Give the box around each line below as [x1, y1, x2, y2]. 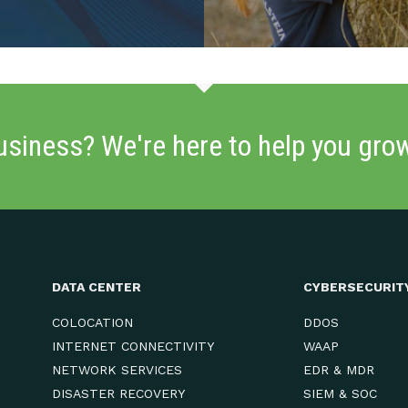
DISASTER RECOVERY [51, 386, 185, 401]
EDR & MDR [303, 362, 375, 377]
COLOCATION [51, 315, 133, 330]
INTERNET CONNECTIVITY [51, 339, 214, 353]
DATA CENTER [51, 280, 141, 294]
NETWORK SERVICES [51, 362, 182, 377]
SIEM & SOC [303, 386, 378, 401]
